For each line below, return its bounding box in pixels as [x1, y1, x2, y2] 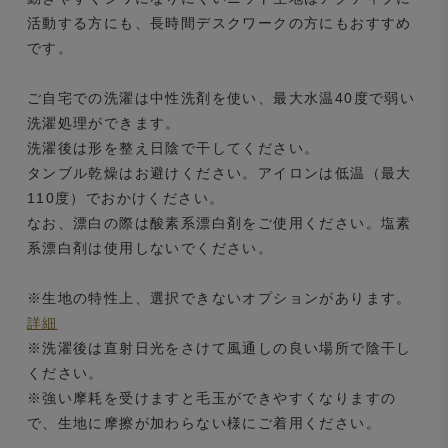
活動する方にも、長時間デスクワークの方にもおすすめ [26, 14, 412, 31]
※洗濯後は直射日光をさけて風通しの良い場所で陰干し [26, 339, 412, 356]
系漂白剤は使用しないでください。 [26, 239, 274, 256]
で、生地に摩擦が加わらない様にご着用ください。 [26, 414, 382, 431]
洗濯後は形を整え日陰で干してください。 [26, 139, 320, 156]
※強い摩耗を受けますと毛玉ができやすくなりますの [26, 389, 397, 406]
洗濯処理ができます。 [26, 114, 181, 131]
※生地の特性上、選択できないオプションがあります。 [26, 289, 412, 306]
